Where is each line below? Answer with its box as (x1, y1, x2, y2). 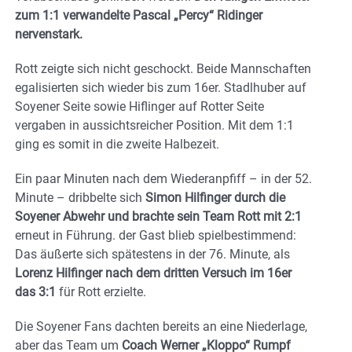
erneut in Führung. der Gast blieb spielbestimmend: (15, 227, 296, 243)
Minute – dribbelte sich (15, 189, 145, 205)
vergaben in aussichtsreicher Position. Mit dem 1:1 (15, 117, 294, 133)
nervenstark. (15, 26, 82, 42)
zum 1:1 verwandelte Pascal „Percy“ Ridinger (15, 7, 262, 23)
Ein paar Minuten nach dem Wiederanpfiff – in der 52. (15, 170, 312, 186)
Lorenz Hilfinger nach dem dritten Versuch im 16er (15, 265, 291, 280)
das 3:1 (15, 284, 56, 299)
